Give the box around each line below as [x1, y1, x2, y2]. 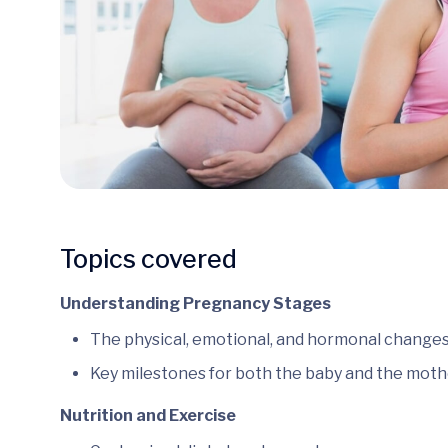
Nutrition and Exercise [59, 405, 236, 425]
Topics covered [59, 243, 237, 274]
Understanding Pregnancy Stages [59, 293, 331, 313]
